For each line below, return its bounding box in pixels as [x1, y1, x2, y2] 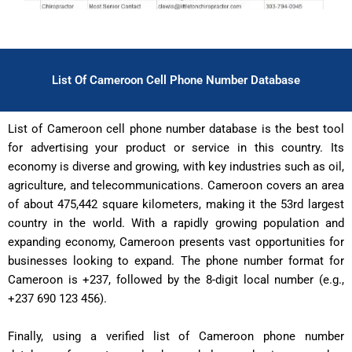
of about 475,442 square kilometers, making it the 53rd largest [8, 197, 344, 212]
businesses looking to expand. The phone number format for [8, 254, 344, 269]
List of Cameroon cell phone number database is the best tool [8, 122, 344, 137]
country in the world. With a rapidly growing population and [8, 216, 344, 231]
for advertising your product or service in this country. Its [8, 141, 344, 156]
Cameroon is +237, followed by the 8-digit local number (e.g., [8, 273, 344, 288]
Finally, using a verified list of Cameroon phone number [8, 328, 344, 343]
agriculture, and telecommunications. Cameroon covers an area [8, 178, 344, 193]
